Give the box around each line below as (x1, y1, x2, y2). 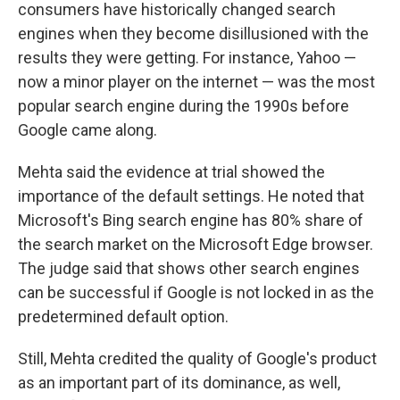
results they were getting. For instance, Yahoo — (18, 48, 356, 67)
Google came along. (18, 121, 157, 139)
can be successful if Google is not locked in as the (18, 283, 374, 302)
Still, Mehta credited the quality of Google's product (18, 349, 377, 368)
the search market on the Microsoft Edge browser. (18, 235, 373, 254)
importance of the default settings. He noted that (18, 187, 364, 205)
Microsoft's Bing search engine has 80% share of (18, 211, 363, 229)
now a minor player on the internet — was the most (18, 72, 375, 91)
